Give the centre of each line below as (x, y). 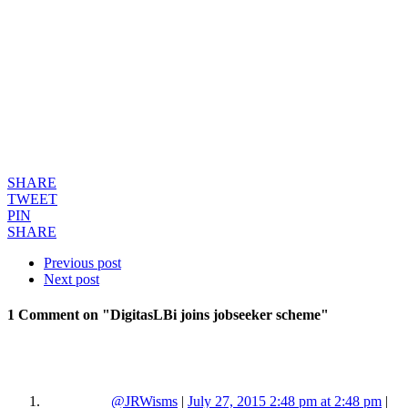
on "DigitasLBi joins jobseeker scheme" (206, 315)
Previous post (82, 262)
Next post (71, 279)
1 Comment (43, 315)
